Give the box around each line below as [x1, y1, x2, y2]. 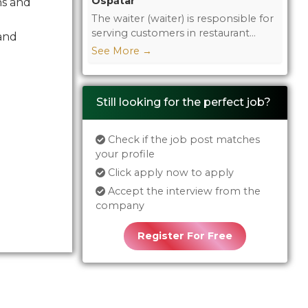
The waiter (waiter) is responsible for [91, 12, 274, 25]
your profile [95, 148, 155, 160]
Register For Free [137, 230, 232, 242]
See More [91, 45, 142, 57]
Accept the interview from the [104, 185, 261, 197]
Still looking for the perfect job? [96, 96, 271, 109]
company [95, 199, 144, 212]
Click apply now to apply [104, 166, 234, 179]
